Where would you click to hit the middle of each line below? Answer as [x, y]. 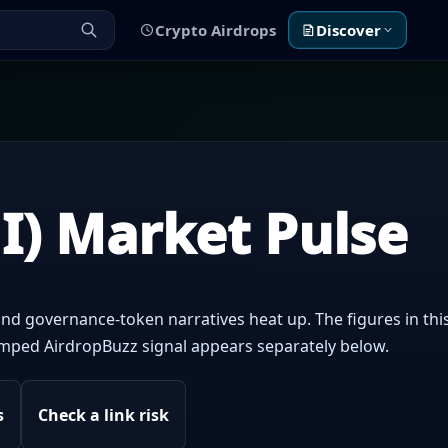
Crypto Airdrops [215, 29]
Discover [348, 29]
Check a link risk [104, 415]
